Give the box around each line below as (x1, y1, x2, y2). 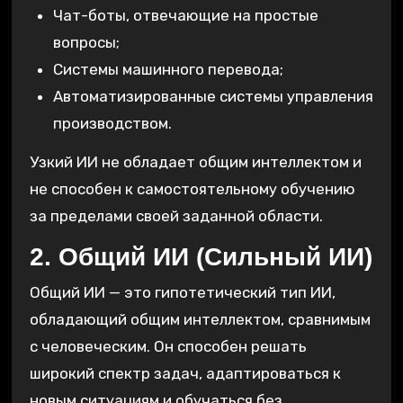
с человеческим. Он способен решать (29, 337, 307, 356)
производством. (52, 113, 172, 132)
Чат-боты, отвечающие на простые (52, 5, 318, 24)
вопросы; (52, 32, 120, 51)
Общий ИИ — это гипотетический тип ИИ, (29, 283, 336, 302)
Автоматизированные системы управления (52, 86, 373, 105)
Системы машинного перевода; (52, 59, 283, 78)
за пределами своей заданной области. (29, 206, 323, 225)
